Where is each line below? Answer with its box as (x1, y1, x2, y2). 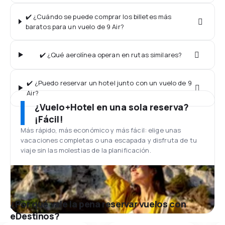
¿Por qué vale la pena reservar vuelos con (10, 198, 186, 210)
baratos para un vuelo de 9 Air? (25, 22, 124, 31)
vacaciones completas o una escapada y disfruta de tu (21, 136, 197, 145)
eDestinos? (10, 210, 60, 222)
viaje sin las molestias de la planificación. (21, 146, 151, 155)
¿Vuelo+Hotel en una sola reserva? (35, 101, 189, 113)
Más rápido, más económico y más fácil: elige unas (21, 126, 181, 135)
